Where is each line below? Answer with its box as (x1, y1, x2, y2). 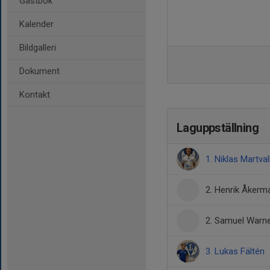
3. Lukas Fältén (206, 246, 265, 257)
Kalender (19, 19, 54, 30)
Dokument (19, 66, 60, 77)
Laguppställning (177, 121, 259, 135)
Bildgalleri (19, 42, 56, 53)
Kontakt (19, 89, 50, 100)
